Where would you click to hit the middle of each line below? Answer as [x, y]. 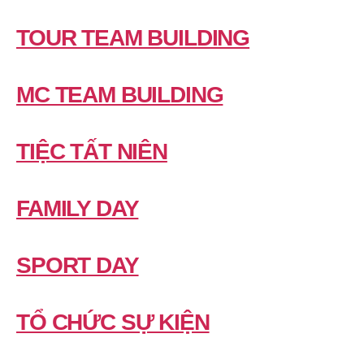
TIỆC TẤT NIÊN [92, 151]
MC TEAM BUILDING [120, 94]
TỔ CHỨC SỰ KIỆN [113, 322]
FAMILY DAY [78, 208]
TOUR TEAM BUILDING [133, 37]
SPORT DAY [78, 265]
